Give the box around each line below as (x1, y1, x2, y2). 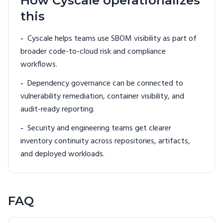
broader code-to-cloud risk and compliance (20, 45, 166, 59)
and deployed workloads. (20, 148, 105, 161)
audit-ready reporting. (20, 103, 95, 116)
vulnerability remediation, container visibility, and (20, 90, 184, 104)
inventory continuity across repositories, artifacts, (20, 135, 190, 148)
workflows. (20, 58, 57, 72)
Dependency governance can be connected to (27, 77, 183, 91)
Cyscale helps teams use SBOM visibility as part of (27, 32, 197, 46)
